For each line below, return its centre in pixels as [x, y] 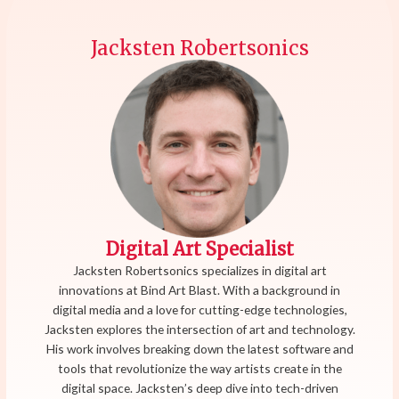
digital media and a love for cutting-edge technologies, [199, 309]
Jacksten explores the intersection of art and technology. [199, 329]
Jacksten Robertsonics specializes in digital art [199, 270]
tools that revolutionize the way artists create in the [199, 368]
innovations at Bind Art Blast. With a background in [199, 289]
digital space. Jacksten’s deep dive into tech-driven [199, 387]
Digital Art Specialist [199, 248]
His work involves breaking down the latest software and [199, 348]
